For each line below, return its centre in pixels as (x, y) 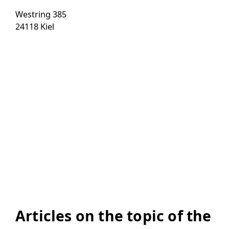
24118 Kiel (35, 27)
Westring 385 (41, 15)
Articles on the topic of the (113, 216)
